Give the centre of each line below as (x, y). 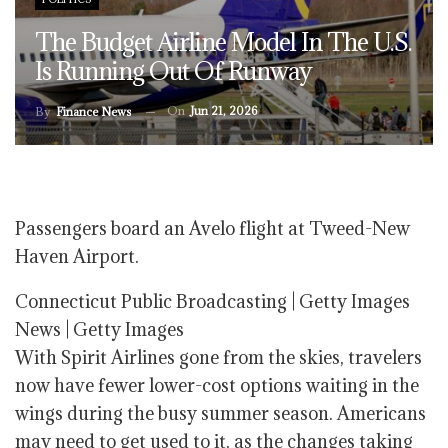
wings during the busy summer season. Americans (220, 413)
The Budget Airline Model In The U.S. (223, 41)
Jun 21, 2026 (223, 110)
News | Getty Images (99, 329)
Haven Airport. (77, 256)
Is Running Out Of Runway (173, 70)
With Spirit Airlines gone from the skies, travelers (218, 357)
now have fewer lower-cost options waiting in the (217, 385)
